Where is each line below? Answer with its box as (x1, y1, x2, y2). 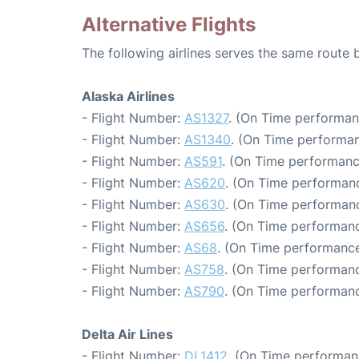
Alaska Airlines (82, 88, 175, 105)
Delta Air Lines (82, 326, 173, 343)
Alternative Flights (82, 13, 256, 37)
